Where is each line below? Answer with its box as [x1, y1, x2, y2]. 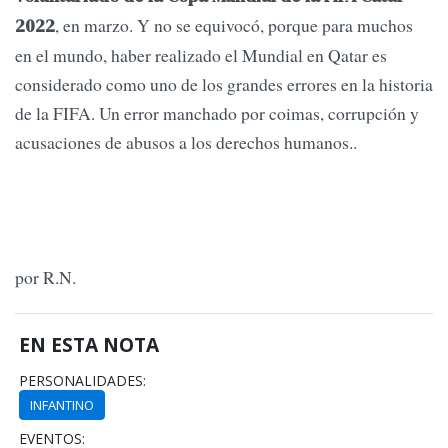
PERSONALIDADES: [19, 370, 147, 390]
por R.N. [15, 265, 76, 290]
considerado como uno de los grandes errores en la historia [15, 71, 433, 96]
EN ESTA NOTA [19, 330, 160, 358]
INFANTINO [30, 395, 95, 414]
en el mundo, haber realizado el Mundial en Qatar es [15, 42, 387, 67]
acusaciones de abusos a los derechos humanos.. [15, 129, 357, 154]
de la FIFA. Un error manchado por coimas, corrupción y [15, 100, 419, 125]
